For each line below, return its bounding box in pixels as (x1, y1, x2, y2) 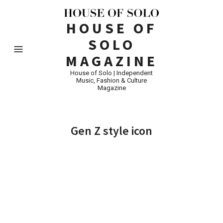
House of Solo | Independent (70, 69, 153, 77)
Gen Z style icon (71, 122, 152, 138)
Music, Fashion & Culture (76, 76, 147, 84)
